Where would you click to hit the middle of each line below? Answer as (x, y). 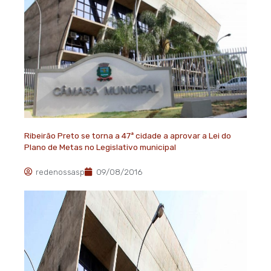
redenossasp (60, 171)
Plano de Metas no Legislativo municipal (100, 147)
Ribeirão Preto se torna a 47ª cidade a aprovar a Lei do (128, 135)
